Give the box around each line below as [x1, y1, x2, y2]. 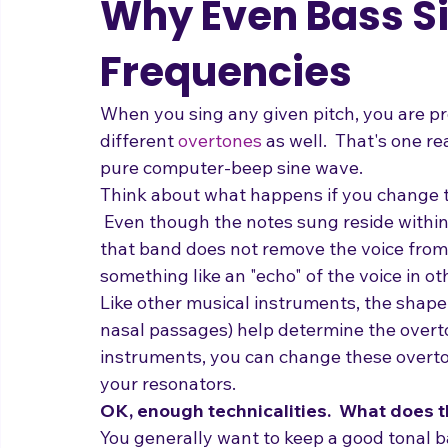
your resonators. [100, 394, 236, 417]
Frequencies [100, 66, 352, 122]
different [100, 151, 178, 174]
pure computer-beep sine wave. [100, 178, 363, 201]
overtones [178, 151, 262, 174]
